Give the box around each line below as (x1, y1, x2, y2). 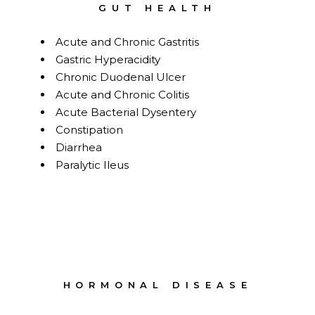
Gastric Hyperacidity (56, 53, 161, 67)
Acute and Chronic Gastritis (56, 35, 200, 49)
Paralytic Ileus (56, 158, 129, 172)
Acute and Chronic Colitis (56, 88, 190, 102)
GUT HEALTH (98, 2, 217, 14)
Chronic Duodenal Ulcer (56, 70, 186, 84)
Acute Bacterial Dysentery (56, 105, 197, 120)
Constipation (56, 123, 124, 137)
